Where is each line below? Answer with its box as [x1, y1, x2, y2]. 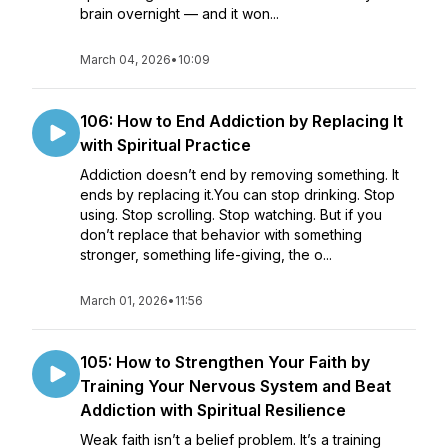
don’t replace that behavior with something [80, 226, 362, 243]
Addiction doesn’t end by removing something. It [80, 166, 399, 183]
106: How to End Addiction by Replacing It [80, 111, 403, 131]
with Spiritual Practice [80, 135, 251, 155]
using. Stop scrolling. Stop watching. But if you [80, 206, 382, 223]
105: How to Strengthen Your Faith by [80, 352, 370, 372]
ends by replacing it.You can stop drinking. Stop [80, 186, 395, 203]
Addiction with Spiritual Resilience [80, 400, 346, 420]
